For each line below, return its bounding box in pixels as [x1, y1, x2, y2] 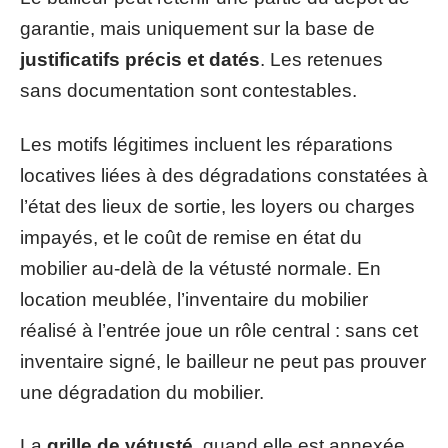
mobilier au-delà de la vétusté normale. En [20, 257, 381, 279]
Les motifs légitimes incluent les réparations [20, 133, 393, 155]
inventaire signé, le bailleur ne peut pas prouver [20, 350, 426, 372]
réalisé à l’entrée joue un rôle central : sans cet [20, 319, 418, 341]
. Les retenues [260, 49, 383, 70]
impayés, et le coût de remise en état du [20, 226, 362, 248]
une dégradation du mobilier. [20, 381, 264, 403]
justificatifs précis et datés [20, 49, 260, 70]
